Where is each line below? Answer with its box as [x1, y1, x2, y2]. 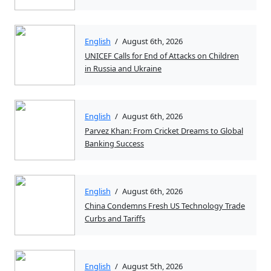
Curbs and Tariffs [85, 212, 145, 224]
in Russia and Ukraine [85, 62, 162, 74]
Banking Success [85, 137, 144, 149]
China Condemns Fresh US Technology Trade [85, 200, 245, 211]
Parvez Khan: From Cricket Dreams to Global [85, 125, 243, 136]
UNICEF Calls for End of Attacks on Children [85, 50, 239, 61]
